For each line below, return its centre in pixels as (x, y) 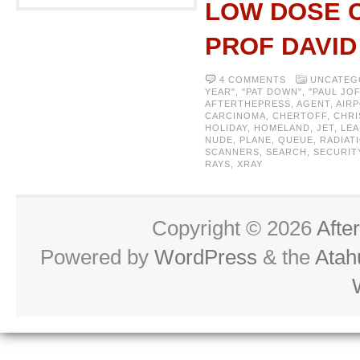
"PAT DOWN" (272, 92)
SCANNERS (232, 152)
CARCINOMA (235, 116)
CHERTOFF (300, 116)
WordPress (206, 257)
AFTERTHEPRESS (248, 104)
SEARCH (286, 152)
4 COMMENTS (253, 80)
